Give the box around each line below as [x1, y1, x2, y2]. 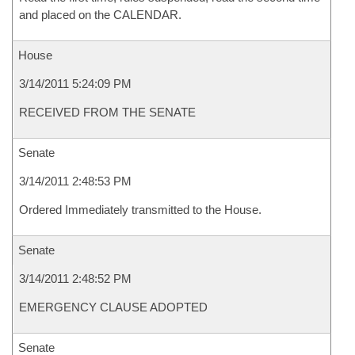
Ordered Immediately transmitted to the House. [19, 203, 261, 216]
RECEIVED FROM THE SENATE [19, 105, 196, 119]
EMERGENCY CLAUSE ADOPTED [19, 300, 208, 314]
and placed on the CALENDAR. [19, 8, 181, 21]
